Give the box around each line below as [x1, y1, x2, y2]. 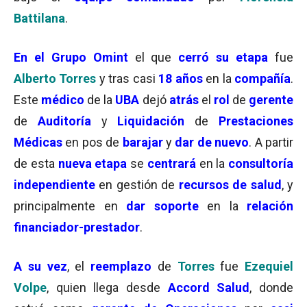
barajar [122, 135, 163, 149]
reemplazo [90, 259, 151, 273]
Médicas [14, 135, 62, 149]
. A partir [249, 135, 294, 149]
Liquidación [117, 114, 185, 128]
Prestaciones [219, 114, 294, 128]
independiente [14, 177, 95, 192]
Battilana [14, 11, 65, 25]
